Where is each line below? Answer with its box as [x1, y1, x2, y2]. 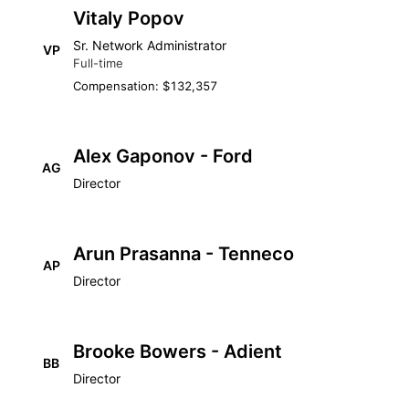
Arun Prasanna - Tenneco [73, 243, 294, 265]
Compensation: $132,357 [73, 79, 217, 93]
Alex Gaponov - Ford [73, 145, 253, 167]
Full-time [73, 56, 123, 70]
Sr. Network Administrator [73, 37, 226, 53]
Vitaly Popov [73, 7, 184, 29]
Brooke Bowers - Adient [73, 341, 282, 362]
